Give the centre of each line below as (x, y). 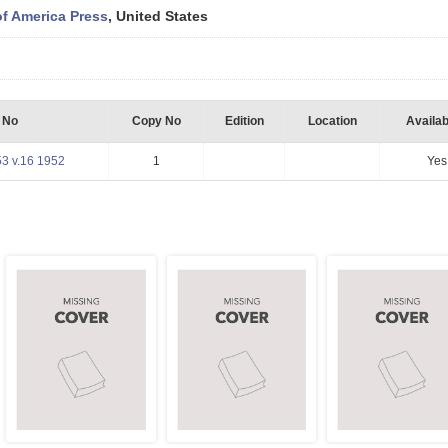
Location (332, 121)
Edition (244, 121)
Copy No (156, 121)
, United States (160, 16)
